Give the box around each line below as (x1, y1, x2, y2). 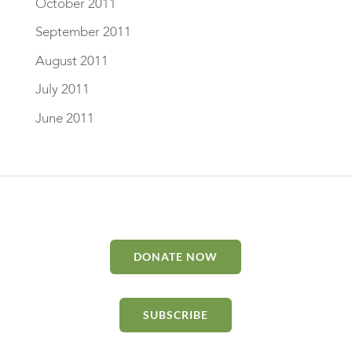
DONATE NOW (134, 249, 218, 263)
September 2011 (35, 23, 131, 41)
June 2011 (35, 108, 94, 127)
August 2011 (35, 51, 108, 70)
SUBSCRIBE (143, 307, 209, 321)
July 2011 (35, 80, 90, 98)
